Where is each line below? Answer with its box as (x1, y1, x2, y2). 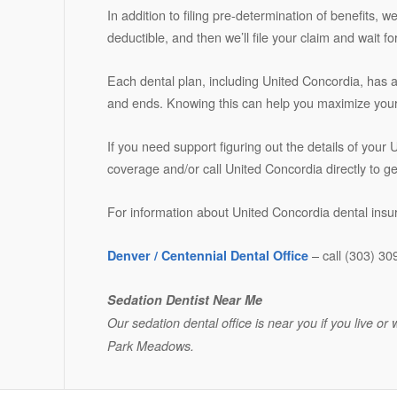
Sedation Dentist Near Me (106, 291, 262, 308)
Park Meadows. (106, 337, 194, 354)
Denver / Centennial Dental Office (106, 246, 308, 264)
